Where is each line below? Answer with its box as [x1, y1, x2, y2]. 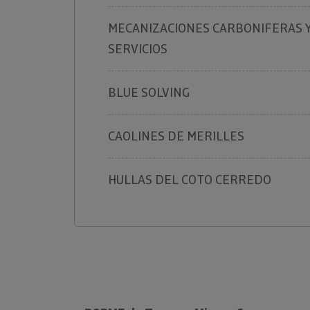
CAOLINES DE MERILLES [108, 128, 244, 144]
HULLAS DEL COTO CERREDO [108, 172, 271, 188]
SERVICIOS [108, 41, 167, 57]
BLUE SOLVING [108, 84, 190, 100]
